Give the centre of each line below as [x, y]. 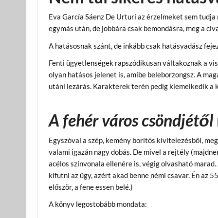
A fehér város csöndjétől [131, 120]
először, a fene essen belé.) [91, 187]
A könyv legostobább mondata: [98, 204]
